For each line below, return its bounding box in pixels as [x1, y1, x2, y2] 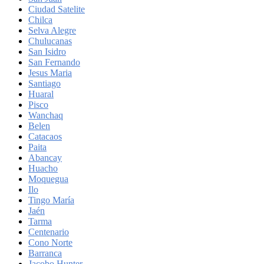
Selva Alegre [28, 25, 76, 35]
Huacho [28, 163, 58, 173]
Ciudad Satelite [28, 4, 85, 14]
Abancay [28, 152, 62, 163]
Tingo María [28, 194, 74, 205]
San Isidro [28, 46, 66, 57]
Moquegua [28, 173, 68, 184]
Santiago [28, 78, 61, 88]
